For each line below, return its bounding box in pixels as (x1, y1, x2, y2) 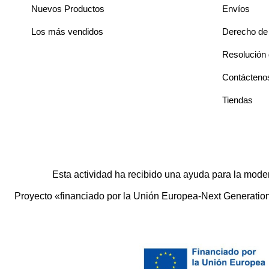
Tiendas (222, 95, 253, 106)
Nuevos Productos (31, 4, 104, 14)
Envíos (222, 4, 250, 14)
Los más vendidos (31, 26, 103, 37)
